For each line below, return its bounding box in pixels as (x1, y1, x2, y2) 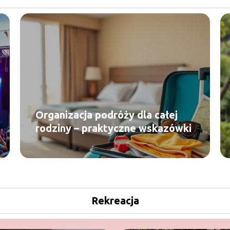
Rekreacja (91, 195, 139, 206)
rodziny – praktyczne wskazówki (35, 122, 191, 134)
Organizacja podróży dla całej (35, 108, 178, 121)
